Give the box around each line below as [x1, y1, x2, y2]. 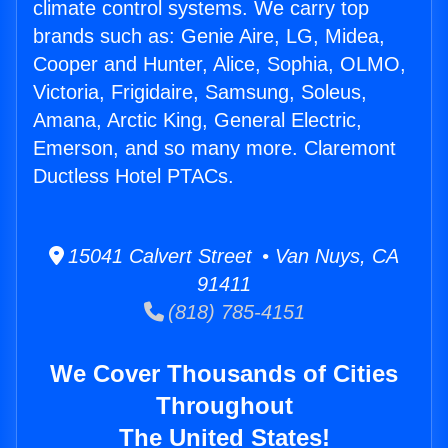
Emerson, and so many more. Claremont [33, 137, 396, 160]
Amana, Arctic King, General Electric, [33, 109, 362, 132]
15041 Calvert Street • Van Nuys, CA [64, 245, 399, 268]
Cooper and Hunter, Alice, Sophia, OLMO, [33, 53, 406, 76]
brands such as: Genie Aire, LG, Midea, [33, 25, 385, 48]
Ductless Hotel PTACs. [33, 165, 234, 188]
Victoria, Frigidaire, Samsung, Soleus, [33, 81, 367, 104]
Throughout [155, 392, 293, 420]
